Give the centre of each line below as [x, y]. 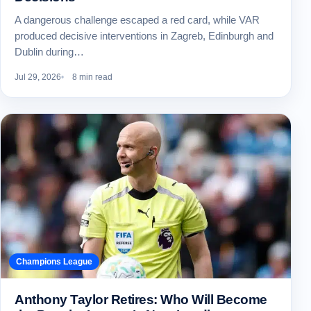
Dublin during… [49, 52]
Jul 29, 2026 [38, 77]
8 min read [92, 77]
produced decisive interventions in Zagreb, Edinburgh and [144, 36]
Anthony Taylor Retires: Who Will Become [141, 300]
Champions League [54, 262]
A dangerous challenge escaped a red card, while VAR [137, 20]
